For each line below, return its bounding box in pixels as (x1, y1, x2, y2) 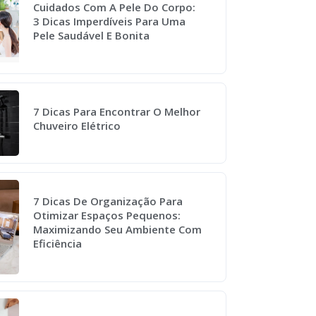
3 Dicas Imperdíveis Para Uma (33, 14, 186, 29)
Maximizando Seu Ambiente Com (33, 222, 202, 237)
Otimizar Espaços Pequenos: (33, 208, 181, 223)
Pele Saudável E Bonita (33, 28, 150, 43)
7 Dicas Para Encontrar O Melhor (33, 104, 201, 119)
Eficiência (33, 236, 83, 251)
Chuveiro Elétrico (33, 118, 121, 133)
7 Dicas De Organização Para (33, 194, 183, 209)
